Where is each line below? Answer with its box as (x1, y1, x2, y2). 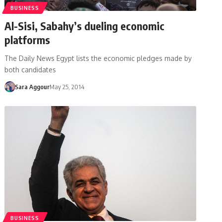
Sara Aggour (14, 82, 50, 91)
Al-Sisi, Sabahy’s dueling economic (4, 18, 165, 33)
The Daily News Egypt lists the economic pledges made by (4, 54, 192, 62)
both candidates (4, 65, 56, 74)
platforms (4, 32, 51, 47)
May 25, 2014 (49, 82, 84, 91)
